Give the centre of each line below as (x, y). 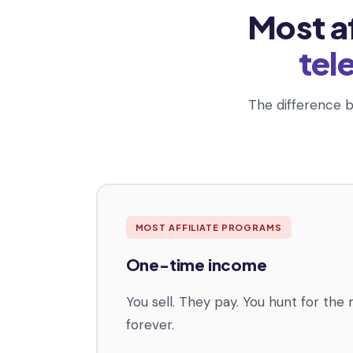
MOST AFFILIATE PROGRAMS (208, 228)
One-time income (196, 265)
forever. (150, 325)
